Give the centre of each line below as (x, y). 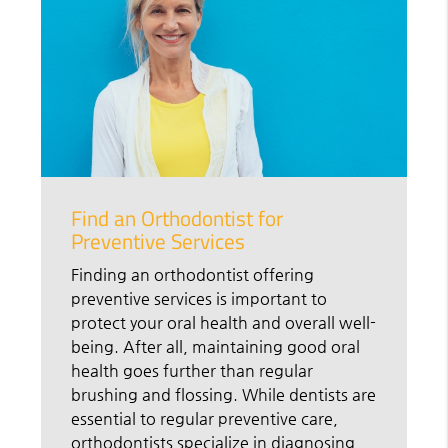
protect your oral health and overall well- (224, 323)
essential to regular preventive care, (205, 419)
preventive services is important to (199, 299)
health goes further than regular (192, 371)
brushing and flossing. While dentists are (224, 395)
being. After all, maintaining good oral (216, 347)
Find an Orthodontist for (177, 218)
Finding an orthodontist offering (193, 275)
